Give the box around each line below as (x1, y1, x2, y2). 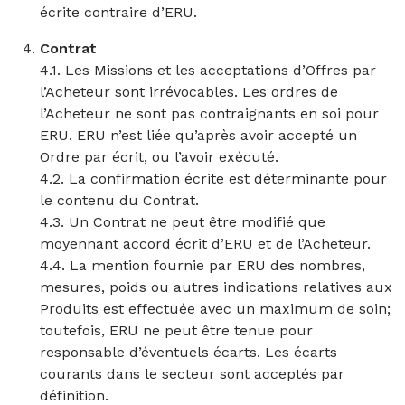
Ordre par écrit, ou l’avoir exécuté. (40, 148, 278, 165)
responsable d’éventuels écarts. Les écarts (40, 344, 337, 361)
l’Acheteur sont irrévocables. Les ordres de (40, 83, 338, 100)
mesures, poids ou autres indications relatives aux (40, 278, 392, 296)
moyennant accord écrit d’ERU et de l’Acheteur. (40, 235, 371, 252)
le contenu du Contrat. (40, 192, 199, 209)
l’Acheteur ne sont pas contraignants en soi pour (40, 105, 379, 122)
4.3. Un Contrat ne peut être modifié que (40, 213, 325, 231)
